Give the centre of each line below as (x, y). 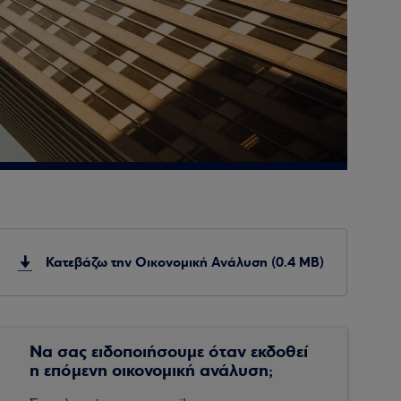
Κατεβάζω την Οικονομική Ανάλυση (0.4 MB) (185, 262)
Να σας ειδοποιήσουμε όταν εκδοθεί (169, 351)
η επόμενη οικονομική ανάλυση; (152, 370)
